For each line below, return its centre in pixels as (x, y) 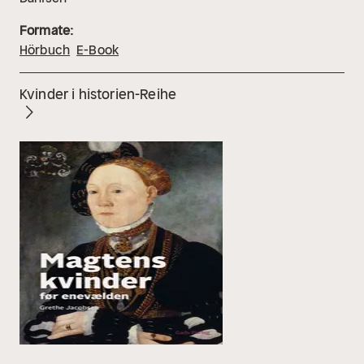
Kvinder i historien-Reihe (98, 95)
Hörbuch (45, 50)
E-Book (98, 50)
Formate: (47, 30)
